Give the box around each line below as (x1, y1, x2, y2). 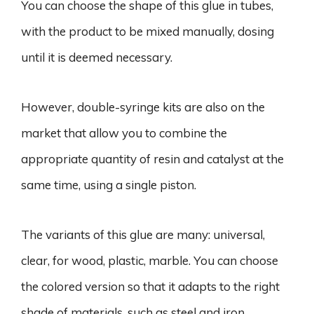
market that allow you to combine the (21, 125, 227, 140)
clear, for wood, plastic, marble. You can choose (21, 252, 278, 268)
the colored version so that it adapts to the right (21, 278, 280, 294)
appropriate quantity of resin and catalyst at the (21, 151, 284, 166)
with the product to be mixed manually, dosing (21, 23, 274, 39)
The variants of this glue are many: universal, (21, 226, 265, 242)
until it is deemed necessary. (21, 49, 172, 64)
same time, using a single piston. (21, 177, 196, 192)
